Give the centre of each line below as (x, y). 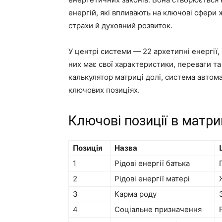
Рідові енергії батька (152, 163)
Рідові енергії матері (152, 178)
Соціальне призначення (158, 209)
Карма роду (136, 194)
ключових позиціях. (104, 90)
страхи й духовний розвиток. (120, 25)
